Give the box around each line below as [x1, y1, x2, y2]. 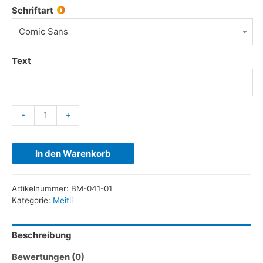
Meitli [53, 195, 73, 205]
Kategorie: [12, 195, 53, 205]
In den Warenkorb [35, 147, 111, 159]
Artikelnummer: [12, 184, 71, 194]
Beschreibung [12, 229, 72, 241]
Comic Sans [19, 26, 69, 38]
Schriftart [12, 4, 53, 16]
